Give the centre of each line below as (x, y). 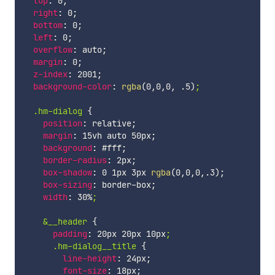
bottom (48, 25)
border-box (124, 185)
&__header (55, 222)
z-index (50, 75)
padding (70, 234)
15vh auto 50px (114, 136)
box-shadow (67, 173)
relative (109, 124)
